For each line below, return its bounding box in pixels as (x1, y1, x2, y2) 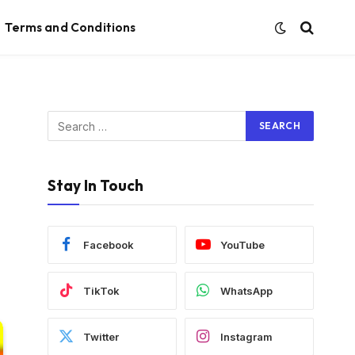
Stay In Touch (48, 176, 143, 195)
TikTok (83, 284, 120, 297)
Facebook (83, 238, 134, 251)
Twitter (83, 330, 119, 343)
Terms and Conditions (5, 19, 136, 35)
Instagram (220, 330, 273, 343)
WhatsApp (220, 284, 273, 297)
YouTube (220, 238, 265, 251)
